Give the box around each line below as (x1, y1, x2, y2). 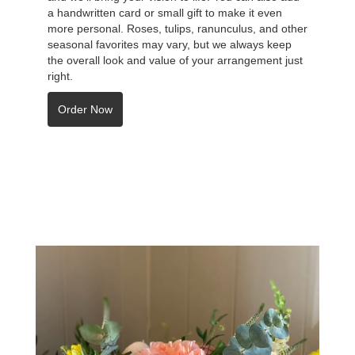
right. (48, 69, 73, 82)
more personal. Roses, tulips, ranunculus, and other (48, 21, 307, 35)
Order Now (58, 102, 113, 116)
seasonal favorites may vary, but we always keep (48, 37, 292, 51)
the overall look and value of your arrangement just (48, 53, 303, 67)
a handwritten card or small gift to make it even (48, 6, 282, 19)
